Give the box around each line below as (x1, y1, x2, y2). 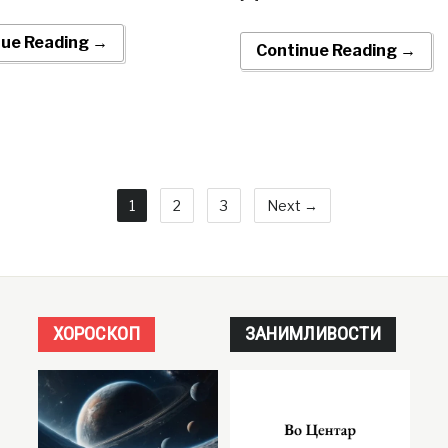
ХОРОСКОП (53, 322, 140, 346)
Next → (267, 197, 318, 215)
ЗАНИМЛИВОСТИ (244, 322, 381, 346)
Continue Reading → (255, 41, 416, 61)
